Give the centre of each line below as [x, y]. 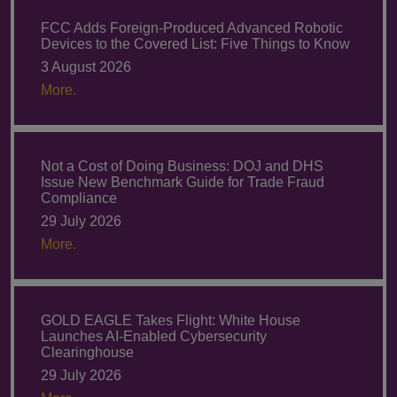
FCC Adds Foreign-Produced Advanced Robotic [192, 27]
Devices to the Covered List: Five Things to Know [195, 43]
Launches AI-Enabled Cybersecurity [154, 336]
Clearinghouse [87, 352]
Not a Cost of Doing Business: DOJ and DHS [182, 166]
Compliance [79, 198]
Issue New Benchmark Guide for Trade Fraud [183, 182]
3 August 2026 [86, 66]
